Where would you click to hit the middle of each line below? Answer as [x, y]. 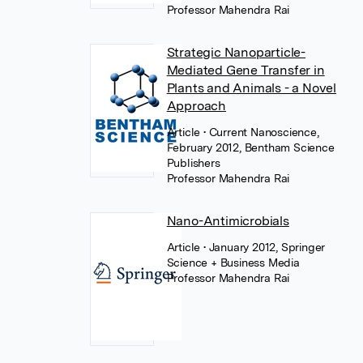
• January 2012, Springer [265, 247]
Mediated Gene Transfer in [246, 70]
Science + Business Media [233, 263]
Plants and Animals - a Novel [252, 88]
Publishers [193, 163]
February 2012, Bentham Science [250, 147]
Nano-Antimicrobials [228, 221]
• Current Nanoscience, [261, 132]
